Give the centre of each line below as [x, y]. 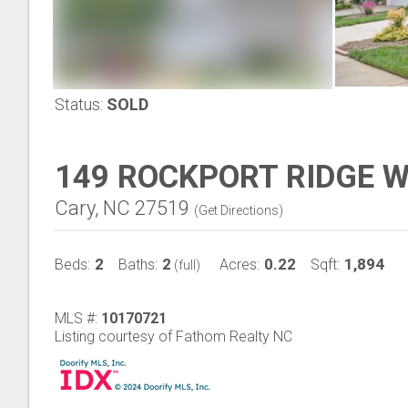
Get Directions [239, 210]
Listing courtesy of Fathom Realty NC [173, 337]
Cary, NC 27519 [122, 208]
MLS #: [78, 318]
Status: [79, 104]
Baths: [138, 265]
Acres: [240, 265]
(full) [186, 265]
